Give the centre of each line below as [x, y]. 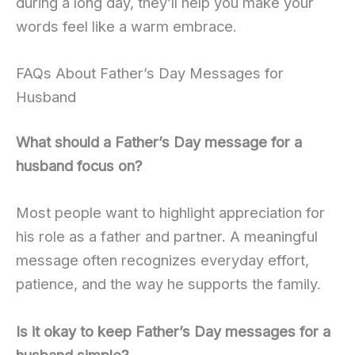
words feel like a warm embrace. [126, 26]
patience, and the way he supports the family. [168, 284]
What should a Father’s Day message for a [159, 142]
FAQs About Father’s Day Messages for [150, 73]
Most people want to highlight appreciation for [170, 213]
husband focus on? [79, 166]
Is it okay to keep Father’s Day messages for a [173, 331]
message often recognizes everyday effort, [162, 260]
